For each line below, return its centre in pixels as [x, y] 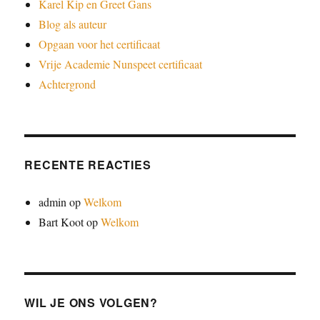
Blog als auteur [73, 24]
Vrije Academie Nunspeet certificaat [121, 64]
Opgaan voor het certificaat [100, 44]
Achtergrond [67, 84]
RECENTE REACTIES [88, 164]
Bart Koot [61, 221]
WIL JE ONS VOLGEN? [91, 302]
